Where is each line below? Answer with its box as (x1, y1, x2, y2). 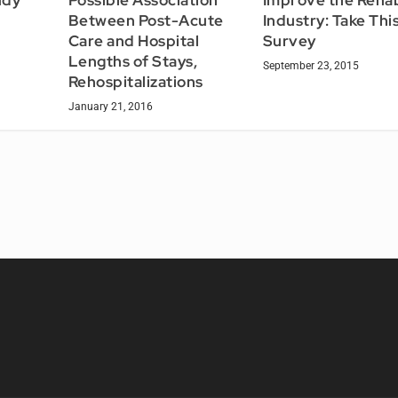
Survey (262, 30, 316, 51)
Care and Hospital (68, 30, 200, 51)
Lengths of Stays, (68, 51, 198, 71)
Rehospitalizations (68, 71, 203, 92)
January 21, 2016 (68, 99, 153, 113)
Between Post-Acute (68, 10, 224, 30)
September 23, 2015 (262, 59, 359, 72)
